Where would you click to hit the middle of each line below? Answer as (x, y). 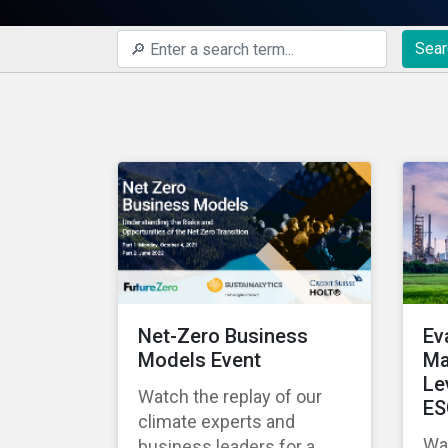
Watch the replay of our (230, 397)
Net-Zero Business (223, 336)
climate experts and (216, 422)
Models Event (199, 360)
